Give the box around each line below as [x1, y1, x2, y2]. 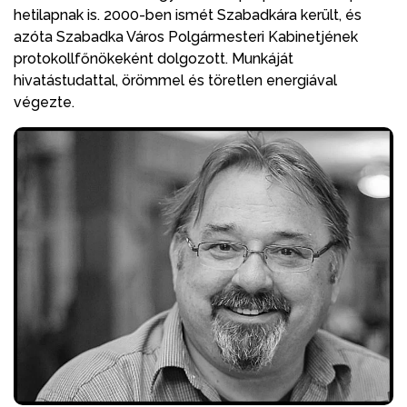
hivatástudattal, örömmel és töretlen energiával [14, 71, 337, 89]
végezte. [14, 93, 74, 111]
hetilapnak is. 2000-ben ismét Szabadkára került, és [14, 5, 362, 24]
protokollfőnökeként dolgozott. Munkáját [14, 49, 293, 67]
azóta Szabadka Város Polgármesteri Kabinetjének [14, 27, 358, 45]
